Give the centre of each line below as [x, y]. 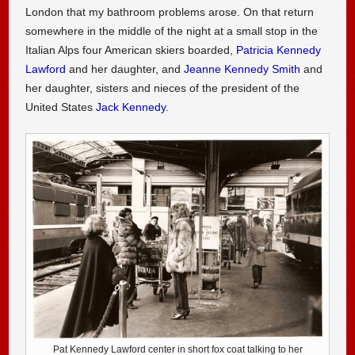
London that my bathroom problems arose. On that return [170, 11]
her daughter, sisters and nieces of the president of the [163, 88]
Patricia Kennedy [279, 50]
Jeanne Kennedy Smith [242, 69]
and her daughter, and [125, 69]
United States [61, 107]
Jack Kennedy [131, 107]
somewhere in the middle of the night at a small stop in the [172, 31]
